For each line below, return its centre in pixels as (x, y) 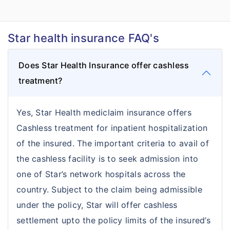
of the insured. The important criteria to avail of (113, 143)
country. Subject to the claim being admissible (109, 189)
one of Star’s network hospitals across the (101, 174)
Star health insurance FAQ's (83, 38)
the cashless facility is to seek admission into (108, 159)
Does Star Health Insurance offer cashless (104, 65)
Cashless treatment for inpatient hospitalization (112, 128)
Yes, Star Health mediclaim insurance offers (104, 112)
